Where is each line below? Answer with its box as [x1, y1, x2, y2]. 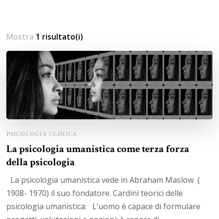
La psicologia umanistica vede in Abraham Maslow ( [6, 175, 200, 186]
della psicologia [6, 155, 75, 169]
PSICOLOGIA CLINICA [6, 130, 78, 139]
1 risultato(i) [36, 31, 84, 42]
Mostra [6, 31, 36, 42]
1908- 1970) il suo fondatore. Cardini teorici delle [6, 188, 183, 199]
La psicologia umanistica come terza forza [6, 142, 190, 156]
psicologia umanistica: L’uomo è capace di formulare [6, 201, 201, 212]
